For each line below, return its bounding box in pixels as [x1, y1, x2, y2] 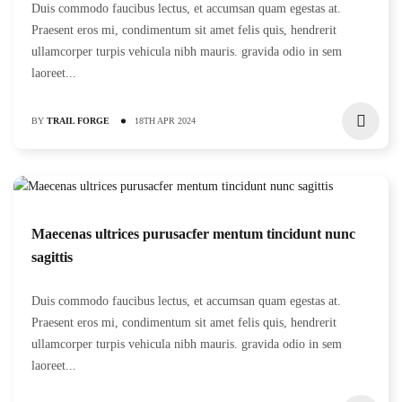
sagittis [31, 249, 73, 265]
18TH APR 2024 [135, 116, 196, 126]
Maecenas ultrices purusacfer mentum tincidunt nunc [31, 226, 355, 241]
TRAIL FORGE [47, 116, 109, 126]
